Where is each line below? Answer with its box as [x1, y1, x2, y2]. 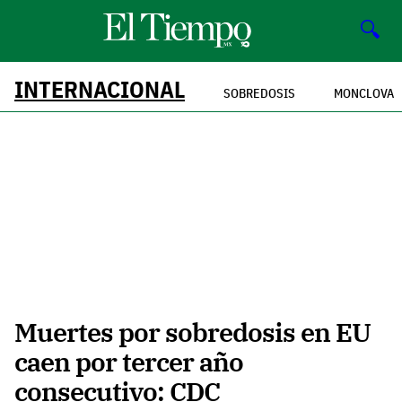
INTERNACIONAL [14, 74, 185, 104]
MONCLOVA [334, 84, 394, 101]
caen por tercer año [14, 345, 243, 380]
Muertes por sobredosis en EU [14, 315, 371, 350]
